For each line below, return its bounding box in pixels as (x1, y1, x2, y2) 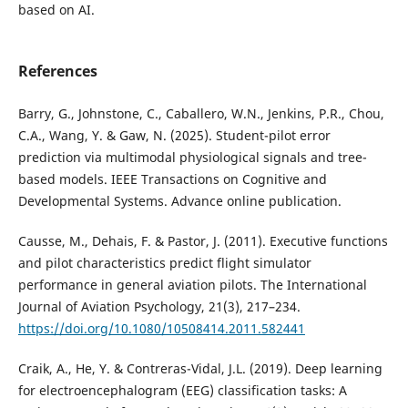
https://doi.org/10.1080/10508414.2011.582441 (17, 320, 305, 338)
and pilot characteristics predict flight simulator (17, 254, 311, 272)
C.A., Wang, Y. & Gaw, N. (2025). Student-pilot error (17, 127, 331, 145)
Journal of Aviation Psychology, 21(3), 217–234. (17, 298, 301, 316)
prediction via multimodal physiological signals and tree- (17, 148, 367, 167)
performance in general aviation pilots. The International (17, 276, 367, 294)
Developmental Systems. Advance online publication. (17, 192, 342, 210)
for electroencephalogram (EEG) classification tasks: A (17, 382, 347, 400)
